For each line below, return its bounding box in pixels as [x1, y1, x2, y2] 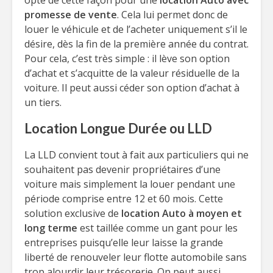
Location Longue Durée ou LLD [24, 120, 212, 136]
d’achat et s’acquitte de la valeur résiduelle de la [24, 66, 239, 80]
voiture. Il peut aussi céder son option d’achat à [24, 81, 239, 94]
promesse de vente [24, 8, 117, 21]
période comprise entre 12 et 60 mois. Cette [24, 192, 223, 205]
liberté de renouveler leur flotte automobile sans [24, 250, 247, 264]
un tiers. [24, 96, 62, 109]
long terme [24, 221, 77, 235]
